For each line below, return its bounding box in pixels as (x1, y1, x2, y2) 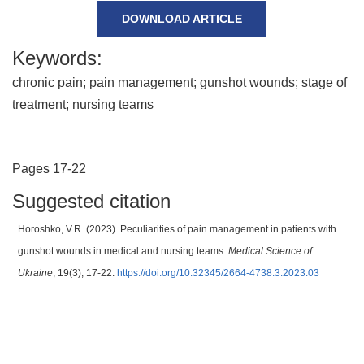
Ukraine (18, 267, 53, 279)
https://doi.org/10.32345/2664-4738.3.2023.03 (117, 267, 319, 279)
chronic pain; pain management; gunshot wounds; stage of (12, 76, 347, 90)
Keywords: (12, 47, 102, 70)
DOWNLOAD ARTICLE (122, 12, 242, 26)
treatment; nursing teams (12, 97, 154, 112)
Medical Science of (228, 245, 312, 258)
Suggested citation (12, 190, 171, 213)
